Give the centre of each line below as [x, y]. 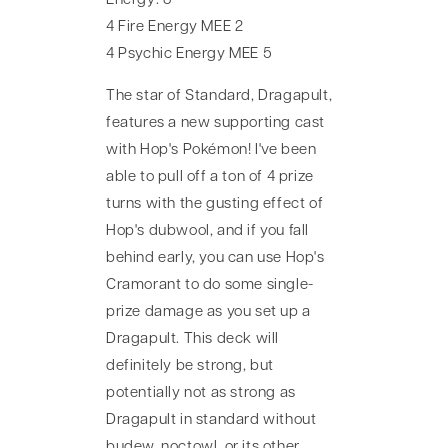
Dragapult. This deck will [193, 339]
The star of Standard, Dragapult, [219, 96]
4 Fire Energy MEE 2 [175, 27]
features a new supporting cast [216, 123]
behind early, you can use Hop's [215, 258]
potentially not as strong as [201, 393]
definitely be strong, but [190, 366]
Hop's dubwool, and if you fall [208, 231]
